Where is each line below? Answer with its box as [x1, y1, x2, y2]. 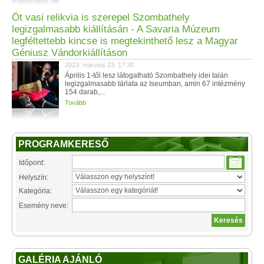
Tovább [65, 99, 86, 106]
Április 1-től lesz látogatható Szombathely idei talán [65, 71, 228, 80]
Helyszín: [19, 173, 48, 181]
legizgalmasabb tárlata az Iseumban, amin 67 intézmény [65, 80, 245, 88]
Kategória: [19, 187, 52, 195]
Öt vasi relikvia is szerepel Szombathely [12, 12, 190, 23]
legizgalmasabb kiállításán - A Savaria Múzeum [12, 24, 220, 35]
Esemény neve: [19, 202, 68, 210]
